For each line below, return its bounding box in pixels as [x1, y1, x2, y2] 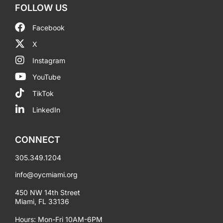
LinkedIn [32, 105, 60, 114]
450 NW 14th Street [15, 188, 80, 197]
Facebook [32, 23, 65, 32]
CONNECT [15, 134, 60, 145]
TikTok [32, 89, 54, 98]
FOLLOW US [15, 2, 68, 13]
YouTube [32, 72, 61, 81]
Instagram [32, 56, 65, 65]
